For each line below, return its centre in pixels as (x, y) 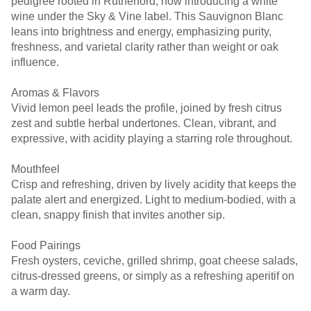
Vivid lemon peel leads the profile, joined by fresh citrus (146, 108)
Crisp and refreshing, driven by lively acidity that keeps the (154, 184)
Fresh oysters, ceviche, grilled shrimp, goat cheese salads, (154, 261)
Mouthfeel (35, 169)
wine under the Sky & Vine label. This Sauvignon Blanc (147, 16)
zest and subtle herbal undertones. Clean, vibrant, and (144, 123)
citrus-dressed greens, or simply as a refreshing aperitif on (153, 276)
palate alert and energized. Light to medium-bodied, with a (153, 200)
